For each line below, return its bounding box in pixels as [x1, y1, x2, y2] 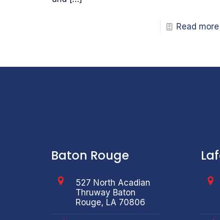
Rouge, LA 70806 [76, 197, 145, 208]
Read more [176, 21, 219, 31]
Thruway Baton [76, 188, 136, 198]
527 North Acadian [76, 178, 150, 188]
